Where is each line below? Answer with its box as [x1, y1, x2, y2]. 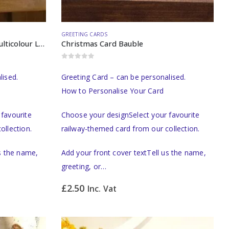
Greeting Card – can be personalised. [61, 72, 186, 82]
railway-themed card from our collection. [61, 123, 200, 133]
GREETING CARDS [61, 31, 108, 38]
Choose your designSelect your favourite [61, 109, 200, 120]
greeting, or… [61, 161, 107, 171]
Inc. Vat [87, 182, 117, 194]
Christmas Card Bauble [61, 38, 143, 49]
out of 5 [64, 61, 91, 67]
